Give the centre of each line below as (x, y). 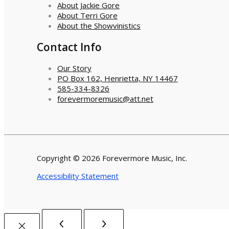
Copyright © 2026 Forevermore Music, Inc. (112, 158)
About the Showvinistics (99, 26)
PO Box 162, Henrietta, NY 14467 (118, 78)
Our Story (74, 68)
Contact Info (69, 47)
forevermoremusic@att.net (105, 99)
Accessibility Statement (78, 176)
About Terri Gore (87, 16)
